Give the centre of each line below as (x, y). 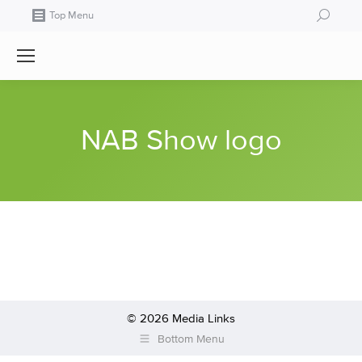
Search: (335, 15)
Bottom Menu (191, 339)
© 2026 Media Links (181, 318)
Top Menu (72, 15)
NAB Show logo (181, 141)
